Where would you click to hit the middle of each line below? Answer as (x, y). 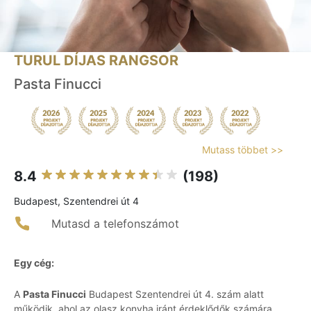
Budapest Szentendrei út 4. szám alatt (175, 294)
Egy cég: (34, 263)
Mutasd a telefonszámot (115, 224)
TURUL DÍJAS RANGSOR (96, 61)
